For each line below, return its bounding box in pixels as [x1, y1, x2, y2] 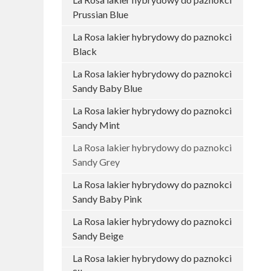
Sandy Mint [73, 119, 120, 131]
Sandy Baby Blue [73, 82, 142, 94]
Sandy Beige [73, 230, 123, 241]
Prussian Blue [73, 8, 128, 20]
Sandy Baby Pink [73, 193, 142, 204]
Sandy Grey [73, 156, 120, 168]
